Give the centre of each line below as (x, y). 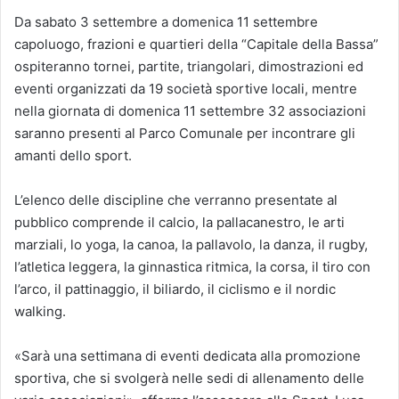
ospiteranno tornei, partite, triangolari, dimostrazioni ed (189, 67)
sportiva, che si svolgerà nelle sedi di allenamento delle (189, 379)
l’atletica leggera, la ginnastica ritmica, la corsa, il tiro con (192, 267)
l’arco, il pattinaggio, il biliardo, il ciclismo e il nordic (175, 289)
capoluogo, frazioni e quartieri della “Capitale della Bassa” (196, 45)
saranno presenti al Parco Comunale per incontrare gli (185, 134)
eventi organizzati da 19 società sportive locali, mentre (186, 89)
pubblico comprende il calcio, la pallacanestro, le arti (179, 223)
